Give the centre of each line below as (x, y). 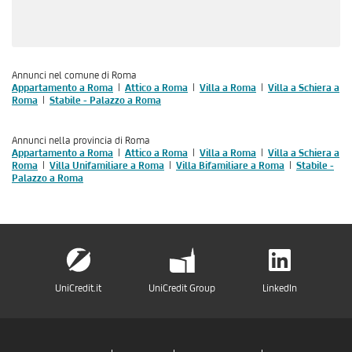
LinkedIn (280, 288)
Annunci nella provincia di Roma (81, 140)
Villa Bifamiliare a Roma (230, 165)
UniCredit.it (78, 288)
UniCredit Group (182, 288)
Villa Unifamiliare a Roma (107, 165)
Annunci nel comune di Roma (74, 75)
